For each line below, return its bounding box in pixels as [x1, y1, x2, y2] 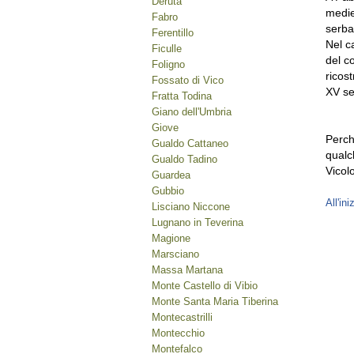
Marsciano [152, 248, 199, 260]
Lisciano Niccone [152, 201, 230, 213]
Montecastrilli [152, 311, 213, 323]
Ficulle [152, 43, 182, 55]
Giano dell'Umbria [152, 106, 232, 118]
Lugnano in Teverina [152, 217, 243, 228]
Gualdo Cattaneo [152, 137, 228, 149]
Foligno [152, 58, 185, 70]
